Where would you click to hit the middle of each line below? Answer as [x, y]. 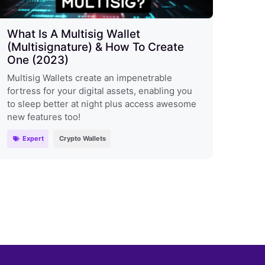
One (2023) [38, 60]
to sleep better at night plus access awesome [101, 104]
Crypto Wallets [83, 138]
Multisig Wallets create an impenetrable [89, 77]
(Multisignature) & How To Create [95, 47]
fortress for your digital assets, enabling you [99, 91]
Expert [33, 138]
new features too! [43, 117]
